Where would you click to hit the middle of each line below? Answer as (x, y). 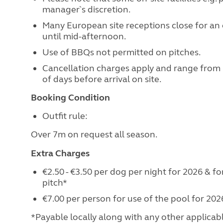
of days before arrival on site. (102, 79)
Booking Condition (70, 98)
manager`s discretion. (86, 9)
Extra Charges (60, 153)
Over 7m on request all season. (94, 134)
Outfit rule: (65, 116)
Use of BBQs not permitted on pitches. (121, 52)
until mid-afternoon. (84, 36)
